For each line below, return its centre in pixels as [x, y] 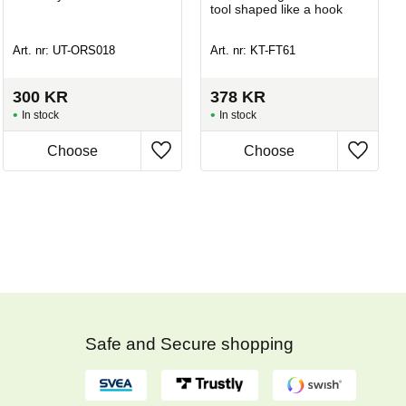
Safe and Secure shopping [192, 343]
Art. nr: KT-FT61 [252, 51]
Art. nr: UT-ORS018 [64, 51]
